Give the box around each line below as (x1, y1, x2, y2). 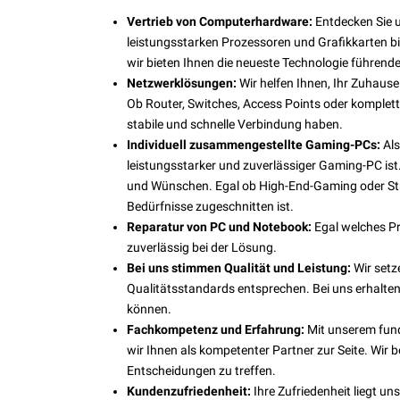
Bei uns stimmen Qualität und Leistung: (127, 261, 351, 275)
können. (127, 302, 171, 316)
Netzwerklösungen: (127, 76, 237, 90)
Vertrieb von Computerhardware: (127, 14, 312, 29)
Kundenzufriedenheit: (127, 384, 251, 398)
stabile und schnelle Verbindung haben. (127, 117, 343, 131)
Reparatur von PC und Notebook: (127, 220, 312, 234)
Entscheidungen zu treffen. (127, 363, 276, 378)
